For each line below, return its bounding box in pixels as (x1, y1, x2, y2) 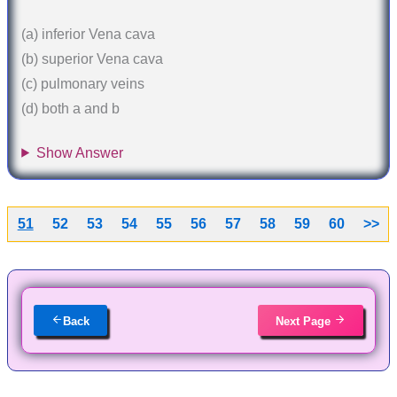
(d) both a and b (21, 101, 121, 117)
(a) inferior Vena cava (21, 27, 156, 43)
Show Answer (36, 144, 124, 160)
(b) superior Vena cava (21, 51, 164, 67)
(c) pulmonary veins (21, 76, 145, 92)
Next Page (276, 314, 335, 328)
